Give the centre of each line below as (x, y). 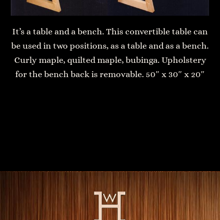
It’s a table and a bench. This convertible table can (110, 32)
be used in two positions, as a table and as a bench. (110, 46)
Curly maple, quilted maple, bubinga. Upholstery (110, 60)
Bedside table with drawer (80, 123)
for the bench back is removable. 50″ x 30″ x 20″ (110, 74)
